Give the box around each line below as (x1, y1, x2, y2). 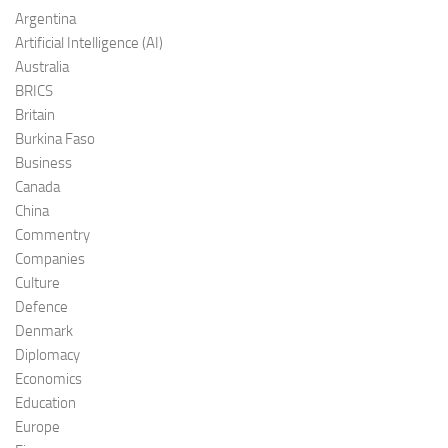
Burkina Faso (15, 130, 95, 149)
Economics (15, 370, 82, 389)
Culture (15, 274, 60, 293)
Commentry (15, 226, 90, 245)
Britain (15, 106, 55, 125)
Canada (15, 178, 60, 197)
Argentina (15, 10, 76, 29)
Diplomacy (15, 346, 80, 365)
